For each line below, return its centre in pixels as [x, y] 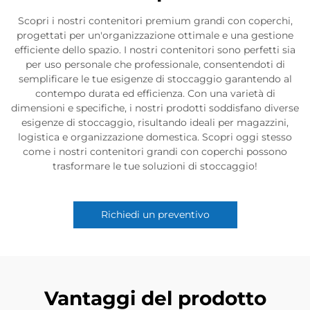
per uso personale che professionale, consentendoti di [155, 64]
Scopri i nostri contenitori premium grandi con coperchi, [155, 21]
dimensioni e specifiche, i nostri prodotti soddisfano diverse [155, 108]
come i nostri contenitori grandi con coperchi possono [155, 152]
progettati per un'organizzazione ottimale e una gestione [155, 35]
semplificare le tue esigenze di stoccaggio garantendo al [155, 79]
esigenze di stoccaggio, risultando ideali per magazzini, [155, 122]
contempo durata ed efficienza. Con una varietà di [155, 93]
